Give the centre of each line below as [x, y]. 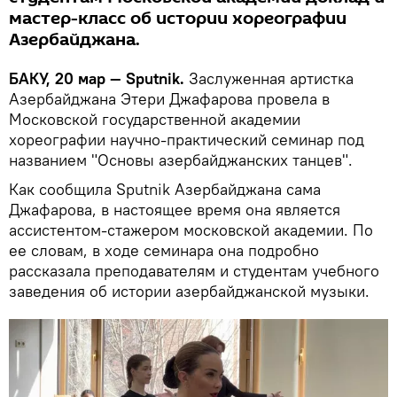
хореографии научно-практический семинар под [187, 139]
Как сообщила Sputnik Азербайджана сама [165, 189]
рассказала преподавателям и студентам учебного [194, 270]
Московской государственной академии [155, 119]
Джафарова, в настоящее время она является [175, 209]
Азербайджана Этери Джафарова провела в [169, 98]
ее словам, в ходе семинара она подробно [164, 250]
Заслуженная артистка [271, 78]
